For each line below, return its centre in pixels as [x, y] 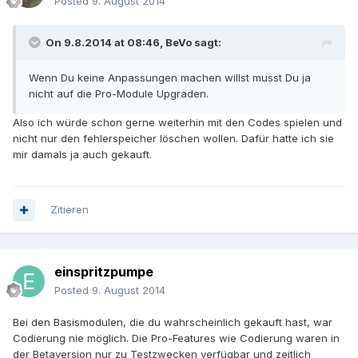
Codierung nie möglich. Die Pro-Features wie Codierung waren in [176, 338]
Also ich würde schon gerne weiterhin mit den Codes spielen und [177, 123]
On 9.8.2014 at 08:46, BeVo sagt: [133, 43]
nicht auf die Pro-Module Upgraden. [119, 94]
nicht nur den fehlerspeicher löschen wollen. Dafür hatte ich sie [173, 139]
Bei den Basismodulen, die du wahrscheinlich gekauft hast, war [173, 322]
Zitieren [70, 210]
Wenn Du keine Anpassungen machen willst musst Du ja [170, 78]
